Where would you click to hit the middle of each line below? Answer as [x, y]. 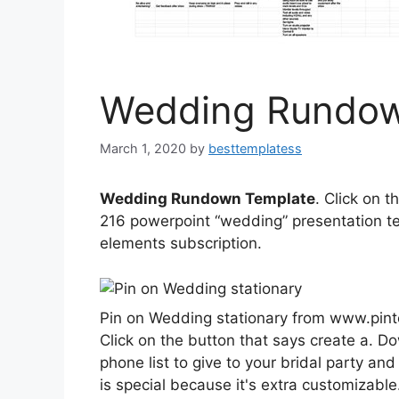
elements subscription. [181, 244]
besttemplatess [255, 149]
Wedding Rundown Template [208, 199]
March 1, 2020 [143, 149]
